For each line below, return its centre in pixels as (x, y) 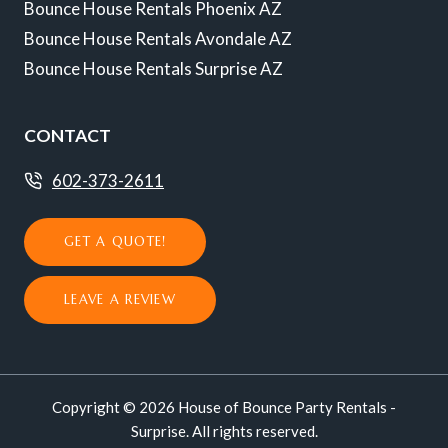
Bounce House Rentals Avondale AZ (158, 39)
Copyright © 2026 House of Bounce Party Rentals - (224, 407)
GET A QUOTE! (115, 242)
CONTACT (67, 135)
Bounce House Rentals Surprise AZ (153, 69)
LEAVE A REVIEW (120, 300)
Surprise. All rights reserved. (224, 431)
